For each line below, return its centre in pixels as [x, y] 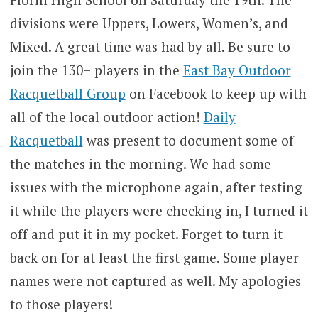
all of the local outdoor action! [106, 117]
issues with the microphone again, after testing [156, 187]
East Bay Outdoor [237, 70]
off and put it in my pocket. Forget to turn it [146, 234]
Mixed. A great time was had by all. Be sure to [150, 47]
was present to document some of [188, 141]
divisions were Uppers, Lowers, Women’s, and [149, 23]
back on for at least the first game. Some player [154, 258]
